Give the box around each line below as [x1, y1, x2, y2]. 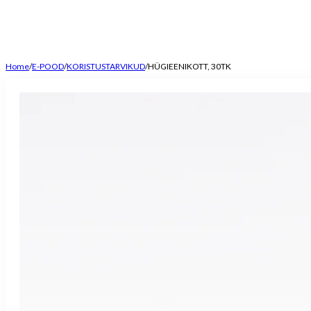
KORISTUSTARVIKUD [67, 61, 145, 72]
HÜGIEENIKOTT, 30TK [148, 61, 231, 72]
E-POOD [32, 61, 64, 72]
